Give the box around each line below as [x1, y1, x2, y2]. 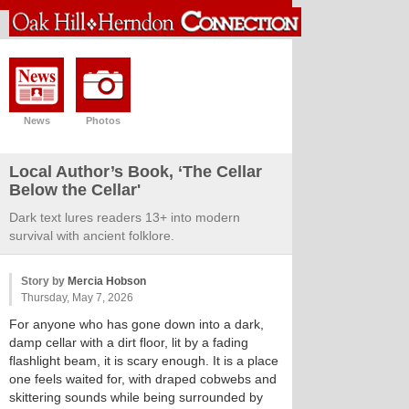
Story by [21, 275, 68, 288]
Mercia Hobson [68, 275, 146, 288]
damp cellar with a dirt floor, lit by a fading [9, 335, 248, 350]
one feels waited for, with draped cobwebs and [9, 372, 277, 386]
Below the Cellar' [9, 181, 141, 199]
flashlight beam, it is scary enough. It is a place [9, 353, 278, 368]
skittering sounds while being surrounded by [9, 390, 263, 404]
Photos [86, 115, 121, 126]
